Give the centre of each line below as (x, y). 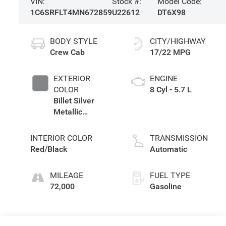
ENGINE (163, 79)
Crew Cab (67, 52)
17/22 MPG (170, 52)
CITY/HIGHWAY (178, 41)
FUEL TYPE (170, 176)
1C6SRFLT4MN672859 (71, 13)
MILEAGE (66, 176)
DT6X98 (171, 13)
